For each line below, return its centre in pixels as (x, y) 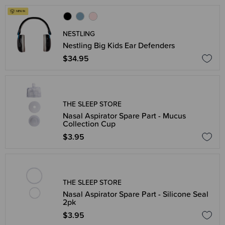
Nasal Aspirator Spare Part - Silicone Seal (136, 194)
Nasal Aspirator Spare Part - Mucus (124, 116)
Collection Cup (89, 124)
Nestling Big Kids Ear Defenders (119, 45)
